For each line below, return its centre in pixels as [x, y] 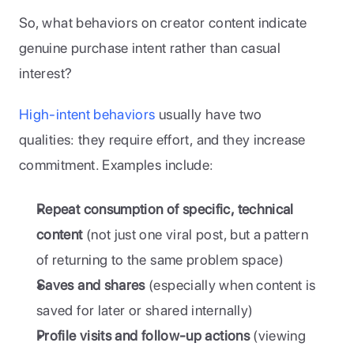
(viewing [278, 335]
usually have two [209, 114]
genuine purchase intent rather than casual [150, 48]
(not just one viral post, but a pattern [195, 234]
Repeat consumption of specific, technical [165, 209]
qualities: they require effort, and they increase [162, 139]
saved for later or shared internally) [145, 310]
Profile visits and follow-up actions [143, 335]
